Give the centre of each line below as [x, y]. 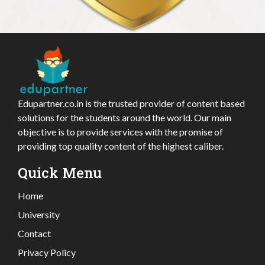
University [39, 215]
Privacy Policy [47, 253]
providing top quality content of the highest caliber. [121, 146]
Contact [34, 234]
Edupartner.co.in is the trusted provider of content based [131, 104]
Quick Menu [60, 173]
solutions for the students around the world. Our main [125, 118]
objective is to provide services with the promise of [120, 132]
